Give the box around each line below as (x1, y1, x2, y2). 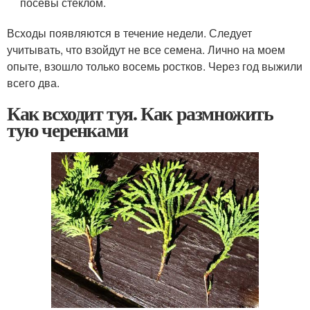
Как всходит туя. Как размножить (7, 99, 273, 128)
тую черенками (7, 116, 128, 145)
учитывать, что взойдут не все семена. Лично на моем (7, 42, 285, 58)
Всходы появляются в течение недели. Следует (7, 25, 252, 42)
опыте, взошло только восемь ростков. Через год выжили (7, 58, 302, 75)
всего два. (7, 75, 60, 91)
